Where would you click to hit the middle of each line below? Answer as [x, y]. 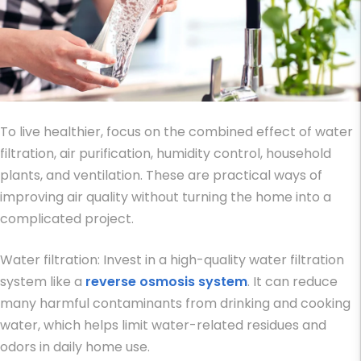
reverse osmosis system [166, 282]
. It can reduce [293, 282]
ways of [298, 176]
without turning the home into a [230, 197]
